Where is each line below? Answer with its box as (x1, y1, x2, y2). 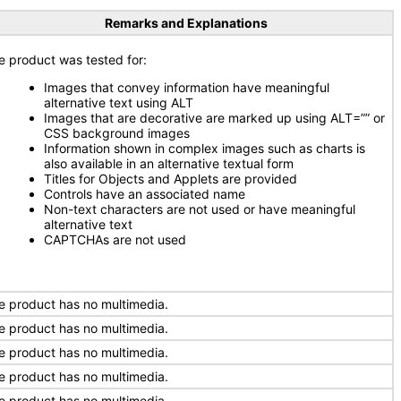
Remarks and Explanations (104, 15, 268, 30)
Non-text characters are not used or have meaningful (44, 201, 355, 217)
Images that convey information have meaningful (44, 80, 329, 95)
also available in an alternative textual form (44, 156, 294, 171)
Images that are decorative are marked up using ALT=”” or (44, 110, 385, 125)
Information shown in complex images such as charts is (44, 141, 365, 156)
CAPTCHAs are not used (44, 232, 186, 247)
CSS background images (44, 125, 190, 141)
